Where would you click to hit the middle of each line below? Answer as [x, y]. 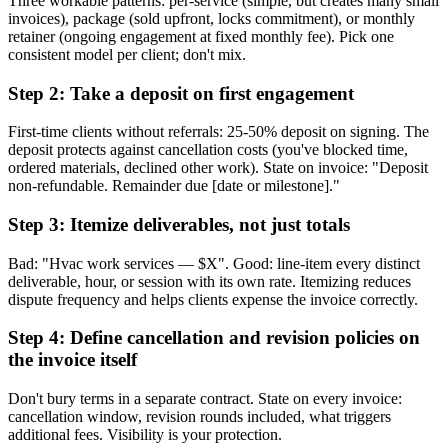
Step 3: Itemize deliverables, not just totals [179, 224]
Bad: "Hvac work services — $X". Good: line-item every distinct [214, 263]
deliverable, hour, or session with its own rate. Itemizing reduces [209, 281]
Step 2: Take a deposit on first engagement [181, 93]
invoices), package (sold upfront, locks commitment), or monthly [211, 18]
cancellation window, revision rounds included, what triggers [199, 417]
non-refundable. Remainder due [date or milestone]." [174, 186]
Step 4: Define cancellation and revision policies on [214, 338]
